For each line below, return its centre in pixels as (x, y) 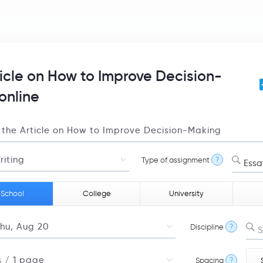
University (186, 193)
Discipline (207, 227)
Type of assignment (176, 160)
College (97, 193)
